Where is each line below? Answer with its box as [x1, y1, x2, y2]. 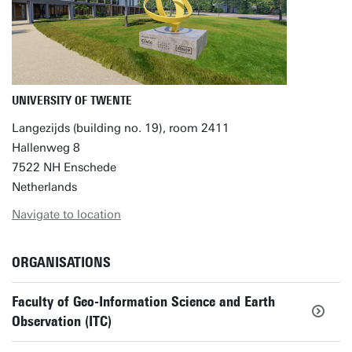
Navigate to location [12, 207, 121, 222]
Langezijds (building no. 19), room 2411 [12, 121, 229, 135]
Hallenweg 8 [12, 141, 80, 155]
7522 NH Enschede [12, 160, 116, 174]
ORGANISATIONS [12, 254, 111, 271]
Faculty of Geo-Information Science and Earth [12, 293, 275, 310]
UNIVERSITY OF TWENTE [12, 93, 132, 108]
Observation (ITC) [12, 313, 112, 330]
